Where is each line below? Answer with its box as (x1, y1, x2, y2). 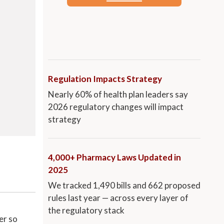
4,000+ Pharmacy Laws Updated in (48, 152, 181, 163)
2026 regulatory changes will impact (48, 101, 183, 112)
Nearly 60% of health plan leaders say (48, 89, 188, 100)
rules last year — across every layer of (48, 192, 188, 203)
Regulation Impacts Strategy (48, 73, 162, 84)
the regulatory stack (48, 205, 124, 216)
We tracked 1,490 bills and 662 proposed (48, 180, 200, 191)
